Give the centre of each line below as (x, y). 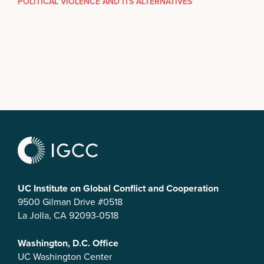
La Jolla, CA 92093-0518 (68, 215)
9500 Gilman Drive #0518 (70, 201)
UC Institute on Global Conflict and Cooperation (118, 188)
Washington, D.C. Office (68, 243)
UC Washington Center (65, 256)
